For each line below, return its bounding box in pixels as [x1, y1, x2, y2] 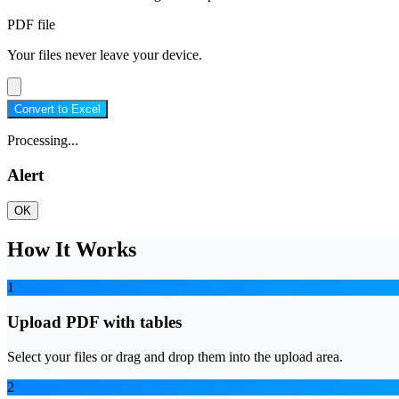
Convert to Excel [14, 102, 101, 116]
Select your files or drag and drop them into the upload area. [7, 348, 343, 364]
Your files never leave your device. [7, 46, 202, 62]
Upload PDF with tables [7, 312, 182, 331]
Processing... [7, 132, 78, 148]
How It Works [7, 238, 136, 262]
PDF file [7, 16, 55, 32]
